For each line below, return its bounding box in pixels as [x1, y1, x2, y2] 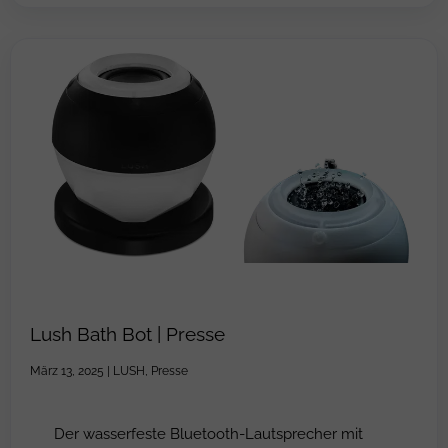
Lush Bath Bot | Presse [30, 323, 225, 345]
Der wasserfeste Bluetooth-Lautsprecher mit [54, 424, 363, 442]
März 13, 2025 [30, 363, 104, 378]
